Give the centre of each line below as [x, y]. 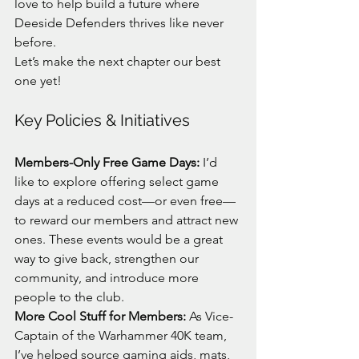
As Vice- [210, 317]
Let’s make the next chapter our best [119, 62]
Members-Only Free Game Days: [107, 163]
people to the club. [69, 297]
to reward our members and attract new [128, 220]
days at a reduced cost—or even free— [125, 201]
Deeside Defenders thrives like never [121, 23]
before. [35, 42]
